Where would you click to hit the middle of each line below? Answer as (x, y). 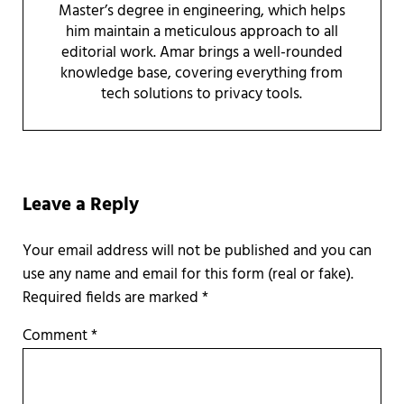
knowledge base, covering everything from (202, 73)
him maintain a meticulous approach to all (202, 32)
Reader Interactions (117, 173)
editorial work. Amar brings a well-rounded (202, 53)
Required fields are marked (112, 298)
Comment (56, 335)
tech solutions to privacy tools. (202, 94)
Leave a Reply (80, 205)
